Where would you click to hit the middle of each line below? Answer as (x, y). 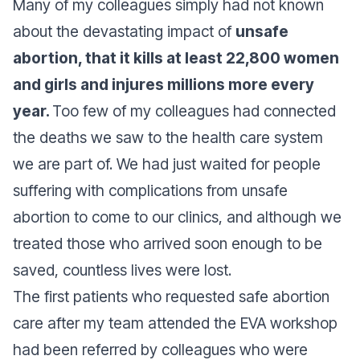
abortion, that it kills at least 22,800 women (176, 58)
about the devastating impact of (124, 32)
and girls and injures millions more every (164, 85)
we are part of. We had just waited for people (167, 164)
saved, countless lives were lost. (122, 270)
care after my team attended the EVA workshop (175, 323)
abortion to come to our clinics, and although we (177, 217)
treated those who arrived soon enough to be (168, 244)
